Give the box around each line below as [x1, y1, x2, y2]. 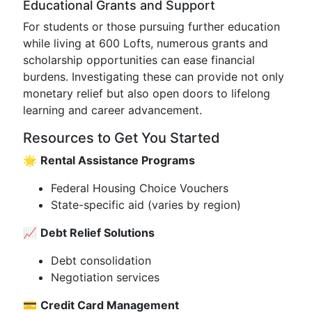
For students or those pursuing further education [23, 19, 280, 33]
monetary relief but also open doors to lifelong [23, 86, 270, 100]
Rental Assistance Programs [40, 153, 195, 167]
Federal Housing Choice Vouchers [51, 181, 228, 195]
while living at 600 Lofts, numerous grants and [23, 36, 268, 50]
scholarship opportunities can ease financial [23, 53, 255, 67]
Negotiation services [51, 270, 159, 284]
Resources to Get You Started [23, 130, 220, 146]
